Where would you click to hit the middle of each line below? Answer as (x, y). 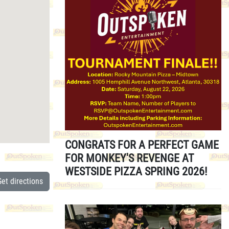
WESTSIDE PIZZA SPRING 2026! (136, 171)
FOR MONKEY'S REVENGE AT (129, 158)
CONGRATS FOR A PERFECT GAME (142, 145)
